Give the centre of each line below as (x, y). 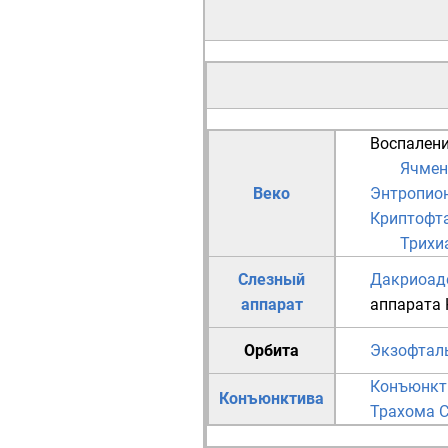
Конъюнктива (271, 399)
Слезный (271, 280)
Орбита (271, 351)
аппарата (405, 305)
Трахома (402, 412)
